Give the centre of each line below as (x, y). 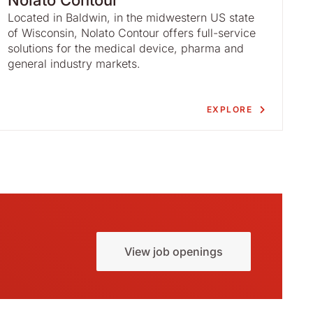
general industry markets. (74, 64)
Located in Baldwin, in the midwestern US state (131, 17)
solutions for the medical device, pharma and (126, 48)
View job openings (174, 252)
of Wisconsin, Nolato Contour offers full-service (132, 33)
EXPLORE (230, 109)
